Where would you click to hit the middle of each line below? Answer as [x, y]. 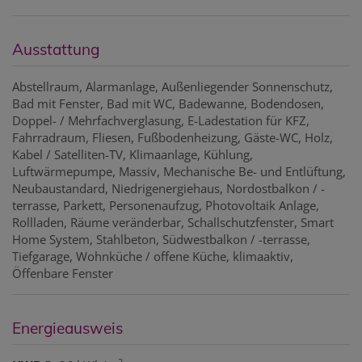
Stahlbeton [126, 239]
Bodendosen [286, 103]
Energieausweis [67, 328]
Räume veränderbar [126, 222]
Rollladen [38, 222]
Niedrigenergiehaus [166, 188]
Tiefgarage [41, 256]
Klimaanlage [163, 154]
